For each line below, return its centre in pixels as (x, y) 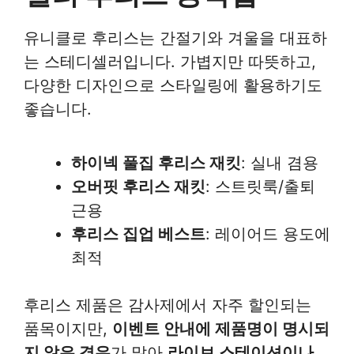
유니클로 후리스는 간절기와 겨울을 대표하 (175, 38)
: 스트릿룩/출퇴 (260, 186)
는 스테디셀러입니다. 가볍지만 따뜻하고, (170, 62)
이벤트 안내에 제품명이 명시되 (221, 329)
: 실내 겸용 (280, 163)
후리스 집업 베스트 (138, 234)
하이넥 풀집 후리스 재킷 (156, 163)
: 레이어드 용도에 (268, 234)
